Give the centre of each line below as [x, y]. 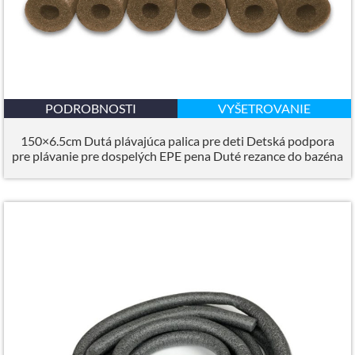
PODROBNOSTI [91, 108]
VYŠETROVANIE [264, 108]
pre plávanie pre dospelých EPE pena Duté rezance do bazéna [177, 155]
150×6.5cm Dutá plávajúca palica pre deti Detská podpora [177, 140]
